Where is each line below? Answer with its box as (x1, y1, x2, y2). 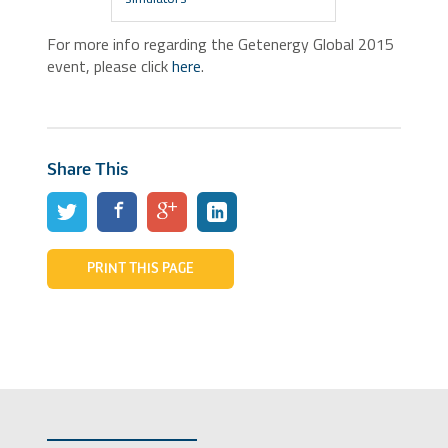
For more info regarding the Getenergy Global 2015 (47, 32, 395, 56)
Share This (47, 161, 129, 179)
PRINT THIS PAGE (87, 262, 195, 276)
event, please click (47, 54, 173, 78)
